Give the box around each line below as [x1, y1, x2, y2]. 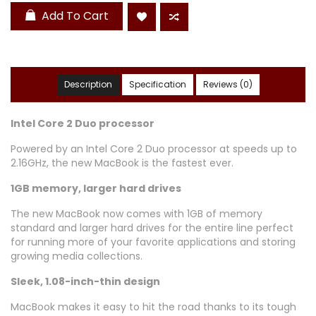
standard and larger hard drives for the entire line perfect [11, 221, 293, 236]
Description [63, 78, 112, 91]
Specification [128, 78, 186, 91]
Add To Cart [42, 8, 109, 25]
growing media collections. [11, 249, 142, 264]
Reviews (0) [202, 78, 253, 91]
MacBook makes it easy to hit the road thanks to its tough [11, 300, 296, 315]
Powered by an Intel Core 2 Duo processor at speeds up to [11, 142, 297, 157]
